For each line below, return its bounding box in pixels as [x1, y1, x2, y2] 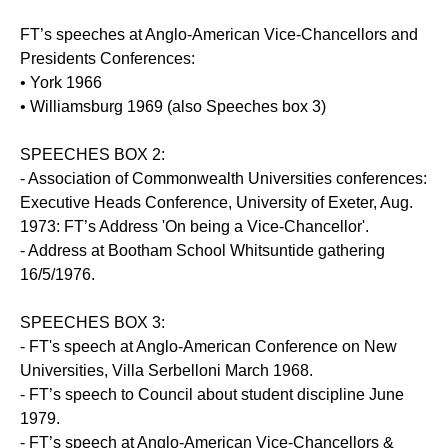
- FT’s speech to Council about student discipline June [20, 386, 404, 404]
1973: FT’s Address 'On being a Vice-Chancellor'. [20, 218, 369, 236]
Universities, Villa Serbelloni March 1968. [20, 362, 313, 380]
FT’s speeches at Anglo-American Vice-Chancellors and [20, 26, 418, 44]
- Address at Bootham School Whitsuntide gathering [20, 242, 385, 260]
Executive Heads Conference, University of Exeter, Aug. [20, 194, 413, 212]
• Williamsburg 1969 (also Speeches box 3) [20, 98, 326, 116]
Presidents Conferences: [20, 50, 195, 68]
